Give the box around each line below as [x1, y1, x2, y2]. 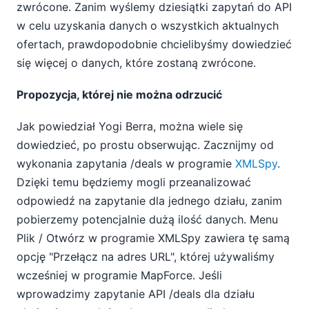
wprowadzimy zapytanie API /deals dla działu [17, 287, 255, 301]
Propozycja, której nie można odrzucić [17, 88, 222, 102]
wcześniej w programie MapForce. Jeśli [17, 268, 222, 283]
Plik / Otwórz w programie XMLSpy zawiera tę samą [17, 231, 290, 246]
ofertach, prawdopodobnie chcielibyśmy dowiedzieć [17, 37, 292, 51]
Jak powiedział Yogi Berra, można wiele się [17, 119, 243, 134]
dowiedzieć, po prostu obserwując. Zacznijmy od [17, 138, 274, 152]
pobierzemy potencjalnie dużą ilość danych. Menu [17, 212, 278, 227]
